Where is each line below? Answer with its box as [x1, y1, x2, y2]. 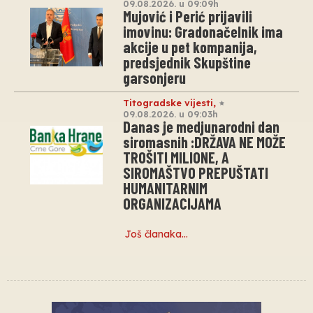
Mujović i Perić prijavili [123, 7, 252, 26]
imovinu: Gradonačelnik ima [123, 22, 283, 41]
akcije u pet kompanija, [123, 38, 257, 57]
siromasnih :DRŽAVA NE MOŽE [123, 133, 286, 152]
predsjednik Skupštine [123, 53, 251, 72]
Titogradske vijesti [123, 97, 213, 109]
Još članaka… [125, 228, 188, 241]
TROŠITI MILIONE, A [123, 148, 229, 167]
